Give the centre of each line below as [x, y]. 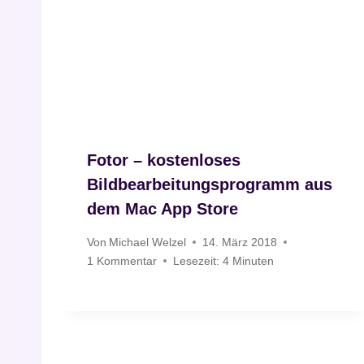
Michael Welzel [148, 242]
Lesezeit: [196, 260]
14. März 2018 [240, 242]
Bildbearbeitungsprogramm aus [210, 185]
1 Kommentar [122, 260]
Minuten [253, 260]
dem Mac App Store [162, 209]
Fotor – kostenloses [164, 160]
